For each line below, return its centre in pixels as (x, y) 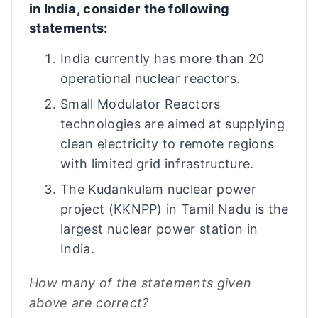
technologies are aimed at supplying (173, 124)
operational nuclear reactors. (150, 78)
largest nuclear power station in (159, 229)
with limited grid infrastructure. (157, 164)
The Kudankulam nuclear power (158, 189)
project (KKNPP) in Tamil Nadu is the (175, 209)
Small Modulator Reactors (141, 104)
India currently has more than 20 (163, 59)
